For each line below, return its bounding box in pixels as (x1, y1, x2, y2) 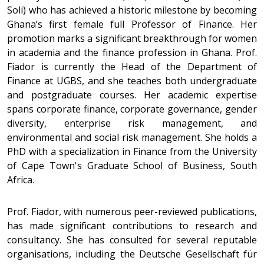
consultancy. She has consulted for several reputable (7, 233, 257, 247)
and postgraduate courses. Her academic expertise (7, 88, 257, 102)
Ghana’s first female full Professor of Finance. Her (7, 18, 257, 31)
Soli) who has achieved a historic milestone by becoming (7, 4, 257, 17)
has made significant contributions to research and (7, 219, 257, 233)
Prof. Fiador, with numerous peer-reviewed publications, (7, 205, 257, 219)
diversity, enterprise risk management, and (7, 117, 257, 130)
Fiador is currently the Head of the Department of (7, 60, 257, 74)
